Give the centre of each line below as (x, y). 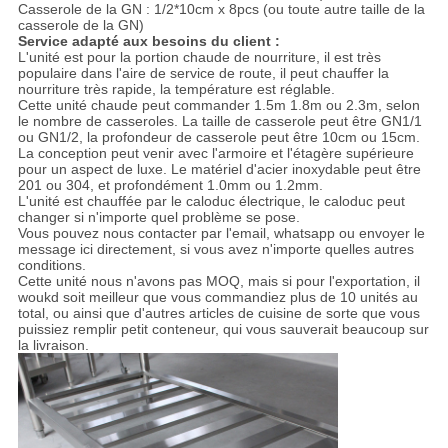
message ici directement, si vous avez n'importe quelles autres (215, 249)
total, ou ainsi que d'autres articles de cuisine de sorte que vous (218, 313)
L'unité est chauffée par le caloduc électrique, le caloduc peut (211, 201)
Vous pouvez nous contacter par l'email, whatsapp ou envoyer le (221, 233)
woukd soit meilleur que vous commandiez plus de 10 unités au (217, 297)
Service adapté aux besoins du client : (148, 41)
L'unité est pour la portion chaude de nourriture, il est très (199, 57)
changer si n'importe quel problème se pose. (158, 217)
